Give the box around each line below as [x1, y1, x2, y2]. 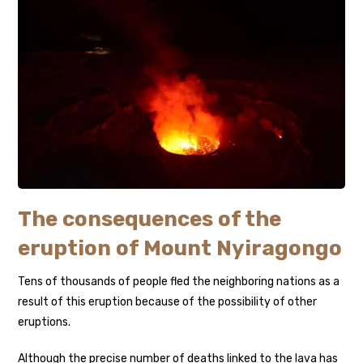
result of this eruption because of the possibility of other [18, 294, 318, 309]
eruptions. [18, 314, 71, 329]
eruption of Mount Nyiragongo [18, 235, 343, 261]
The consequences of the [18, 206, 282, 232]
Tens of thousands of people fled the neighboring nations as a [18, 274, 340, 288]
